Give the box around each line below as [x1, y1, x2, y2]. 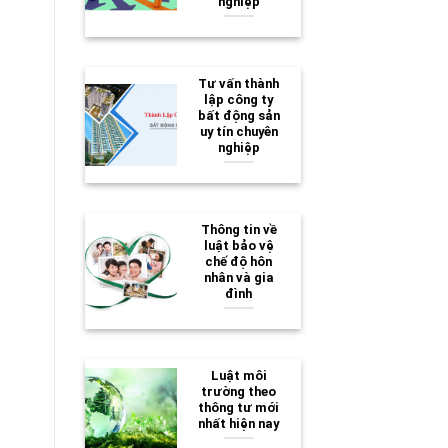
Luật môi [210, 367, 267, 383]
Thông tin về [200, 221, 277, 237]
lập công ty [204, 91, 274, 107]
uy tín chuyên [199, 123, 278, 139]
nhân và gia [203, 269, 274, 285]
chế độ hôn [205, 253, 273, 269]
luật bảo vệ [203, 237, 274, 253]
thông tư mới [198, 399, 280, 415]
